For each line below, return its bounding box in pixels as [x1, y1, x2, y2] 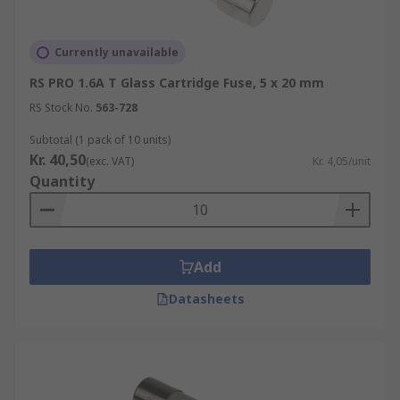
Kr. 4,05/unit [312, 154, 371, 169]
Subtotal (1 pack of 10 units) [29, 132, 171, 147]
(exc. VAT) [86, 154, 134, 169]
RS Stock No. [29, 100, 93, 115]
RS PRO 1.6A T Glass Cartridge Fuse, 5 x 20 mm [29, 74, 324, 91]
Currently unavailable [54, 45, 179, 60]
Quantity [29, 171, 95, 191]
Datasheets [168, 290, 245, 307]
